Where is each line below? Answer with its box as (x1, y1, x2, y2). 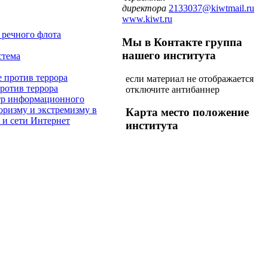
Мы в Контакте (122, 35, 205, 48)
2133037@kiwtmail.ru (169, 3, 254, 14)
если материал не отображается (126, 73, 254, 84)
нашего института (122, 48, 216, 62)
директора (122, 3, 166, 14)
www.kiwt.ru (122, 14, 172, 25)
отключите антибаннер (126, 84, 220, 95)
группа (205, 35, 242, 48)
